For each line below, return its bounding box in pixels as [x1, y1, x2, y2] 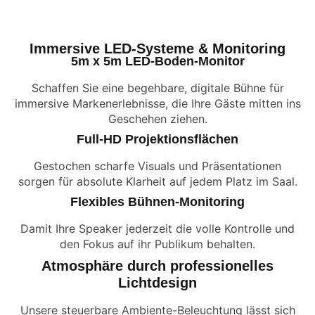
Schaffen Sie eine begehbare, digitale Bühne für [31, 81, 284, 95]
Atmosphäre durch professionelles [41, 258, 274, 274]
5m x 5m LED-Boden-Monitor [70, 54, 245, 68]
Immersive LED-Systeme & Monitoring [30, 41, 285, 56]
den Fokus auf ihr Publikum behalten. [60, 237, 255, 251]
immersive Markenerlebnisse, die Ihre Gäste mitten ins [14, 96, 301, 110]
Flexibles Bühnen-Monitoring [70, 195, 245, 209]
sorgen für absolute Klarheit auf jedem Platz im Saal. [18, 174, 297, 188]
